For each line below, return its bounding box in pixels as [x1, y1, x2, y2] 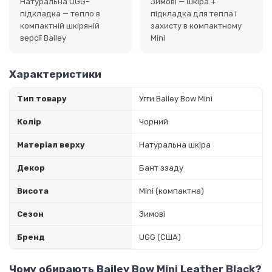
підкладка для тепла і [150, 9, 237, 19]
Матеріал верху [17, 140, 85, 149]
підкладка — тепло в [19, 9, 100, 19]
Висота [17, 186, 49, 195]
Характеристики [9, 67, 101, 80]
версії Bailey [19, 33, 66, 43]
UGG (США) [139, 232, 181, 242]
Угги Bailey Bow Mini [139, 93, 212, 103]
